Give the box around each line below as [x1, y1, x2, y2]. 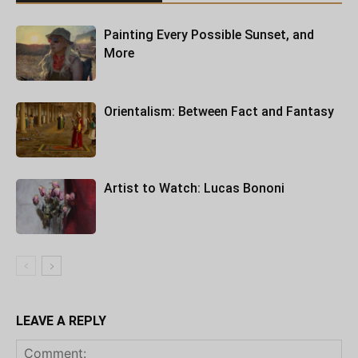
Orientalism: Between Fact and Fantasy [104, 103, 334, 119]
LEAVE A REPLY [16, 312, 106, 328]
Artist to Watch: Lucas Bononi [104, 180, 284, 196]
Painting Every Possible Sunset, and [104, 26, 314, 42]
